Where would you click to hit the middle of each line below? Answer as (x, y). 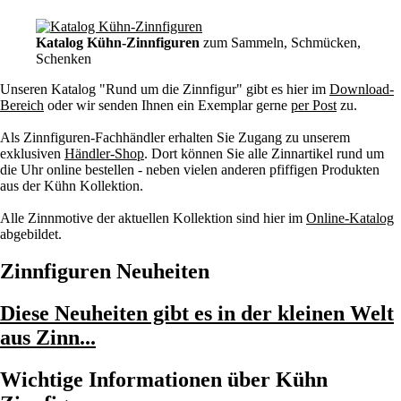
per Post (314, 105)
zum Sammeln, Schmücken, (280, 42)
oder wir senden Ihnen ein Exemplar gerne (167, 105)
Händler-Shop (104, 153)
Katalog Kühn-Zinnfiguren (118, 42)
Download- (362, 89)
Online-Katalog (350, 218)
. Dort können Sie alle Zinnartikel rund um (264, 153)
